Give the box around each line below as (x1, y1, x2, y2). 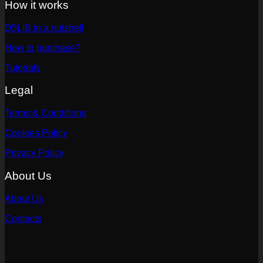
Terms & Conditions (5, 108, 86, 119)
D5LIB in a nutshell (5, 22, 84, 33)
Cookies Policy (5, 128, 68, 139)
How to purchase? (5, 42, 80, 53)
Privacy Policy (5, 148, 64, 159)
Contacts (5, 213, 42, 224)
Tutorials (5, 62, 41, 73)
